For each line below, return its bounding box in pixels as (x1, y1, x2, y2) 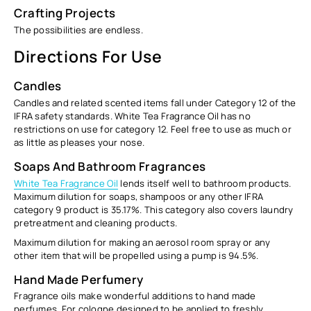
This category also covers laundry (144, 203, 294, 216)
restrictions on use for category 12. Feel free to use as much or (14, 122, 292, 135)
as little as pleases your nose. (14, 135, 145, 149)
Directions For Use (14, 45, 162, 68)
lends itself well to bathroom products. (118, 176, 292, 190)
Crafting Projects (14, 5, 116, 22)
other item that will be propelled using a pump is (14, 249, 229, 262)
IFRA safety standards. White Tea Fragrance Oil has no (14, 109, 251, 122)
